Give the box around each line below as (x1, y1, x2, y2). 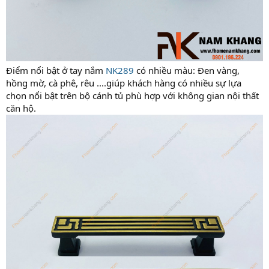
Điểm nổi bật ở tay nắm (6, 64, 106, 76)
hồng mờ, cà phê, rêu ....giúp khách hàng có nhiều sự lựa (6, 76, 241, 89)
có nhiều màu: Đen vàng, (134, 64, 240, 76)
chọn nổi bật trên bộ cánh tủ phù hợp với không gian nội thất (6, 89, 259, 101)
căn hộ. (6, 101, 36, 114)
